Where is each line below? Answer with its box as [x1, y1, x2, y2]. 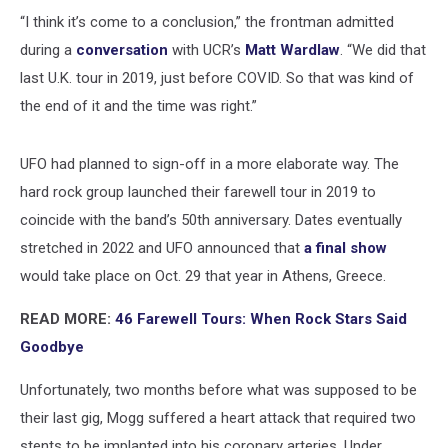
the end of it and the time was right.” [20, 97, 257, 115]
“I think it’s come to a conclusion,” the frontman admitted [20, 13, 394, 31]
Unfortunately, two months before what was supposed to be [20, 381, 417, 399]
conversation [76, 41, 168, 59]
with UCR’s [168, 41, 245, 59]
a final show [304, 239, 387, 257]
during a [20, 41, 76, 59]
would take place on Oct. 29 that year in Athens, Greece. [20, 267, 386, 285]
